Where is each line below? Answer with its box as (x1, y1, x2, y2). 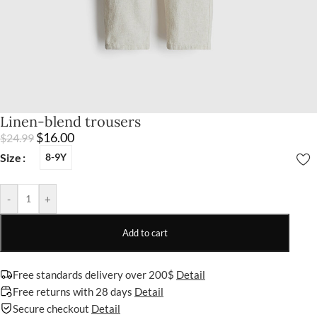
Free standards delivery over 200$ (13, 267, 176, 281)
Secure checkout (13, 301, 91, 315)
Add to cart (122, 226, 168, 238)
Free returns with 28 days (13, 284, 134, 298)
